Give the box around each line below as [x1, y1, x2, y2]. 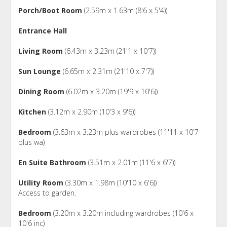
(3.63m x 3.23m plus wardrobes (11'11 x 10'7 [51, 127, 199, 137]
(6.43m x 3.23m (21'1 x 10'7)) [63, 46, 156, 56]
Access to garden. [18, 187, 76, 198]
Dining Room [18, 86, 64, 96]
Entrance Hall [18, 25, 67, 35]
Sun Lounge [18, 66, 61, 76]
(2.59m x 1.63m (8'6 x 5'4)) [82, 5, 167, 15]
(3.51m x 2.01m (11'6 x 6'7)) [86, 157, 175, 167]
